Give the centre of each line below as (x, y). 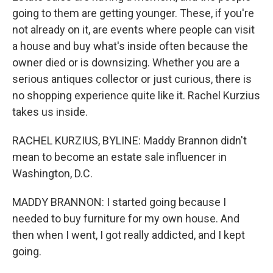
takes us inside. (50, 112)
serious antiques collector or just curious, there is (132, 79)
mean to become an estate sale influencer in (119, 157)
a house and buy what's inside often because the (130, 46)
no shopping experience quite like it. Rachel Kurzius (136, 95)
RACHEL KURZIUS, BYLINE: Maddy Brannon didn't (129, 140)
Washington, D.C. (52, 173)
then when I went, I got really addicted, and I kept (129, 235)
